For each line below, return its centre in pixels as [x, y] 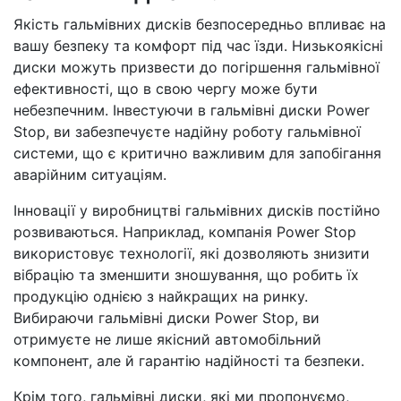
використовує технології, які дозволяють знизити [192, 253]
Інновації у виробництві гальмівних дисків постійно [197, 210]
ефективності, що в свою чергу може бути [166, 89]
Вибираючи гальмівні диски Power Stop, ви [166, 318]
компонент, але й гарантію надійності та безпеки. [189, 361]
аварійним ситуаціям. [90, 175]
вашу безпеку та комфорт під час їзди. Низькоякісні [198, 46]
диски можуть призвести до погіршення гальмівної [196, 67]
